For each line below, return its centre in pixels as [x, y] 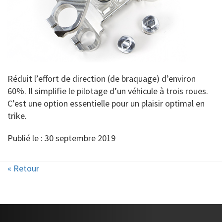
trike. [17, 116]
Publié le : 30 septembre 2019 [61, 138]
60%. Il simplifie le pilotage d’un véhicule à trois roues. [108, 91]
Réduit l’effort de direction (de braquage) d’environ [102, 79]
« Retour [23, 168]
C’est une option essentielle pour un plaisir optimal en [106, 103]
